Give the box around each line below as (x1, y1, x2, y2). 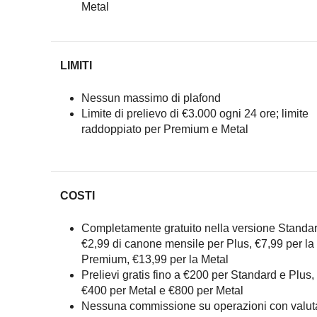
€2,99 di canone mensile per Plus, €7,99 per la (81, 238, 314, 250)
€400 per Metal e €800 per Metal (81, 284, 243, 296)
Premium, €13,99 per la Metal (81, 253, 229, 265)
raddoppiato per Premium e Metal (81, 123, 248, 135)
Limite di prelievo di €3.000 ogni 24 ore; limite (81, 108, 309, 120)
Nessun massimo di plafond (81, 92, 221, 104)
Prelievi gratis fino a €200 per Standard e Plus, (81, 269, 314, 281)
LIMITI (59, 59, 92, 71)
